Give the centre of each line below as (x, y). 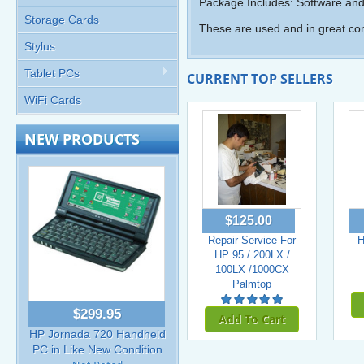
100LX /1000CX (252, 269)
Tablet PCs (52, 73)
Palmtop (252, 284)
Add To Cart (252, 318)
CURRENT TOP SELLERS (260, 79)
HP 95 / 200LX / (252, 254)
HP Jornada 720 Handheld (97, 334)
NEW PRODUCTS (82, 139)
